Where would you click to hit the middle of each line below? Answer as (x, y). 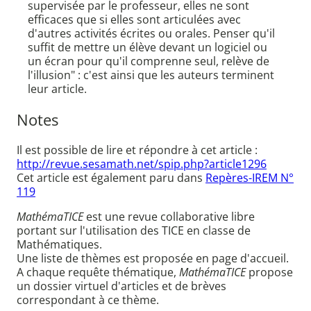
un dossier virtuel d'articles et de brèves (121, 286)
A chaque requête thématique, (98, 272)
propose (269, 272)
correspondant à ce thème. (88, 300)
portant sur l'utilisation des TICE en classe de (134, 231)
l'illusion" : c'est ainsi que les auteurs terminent (151, 75)
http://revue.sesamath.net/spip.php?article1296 (142, 164)
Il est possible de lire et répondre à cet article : (137, 150)
